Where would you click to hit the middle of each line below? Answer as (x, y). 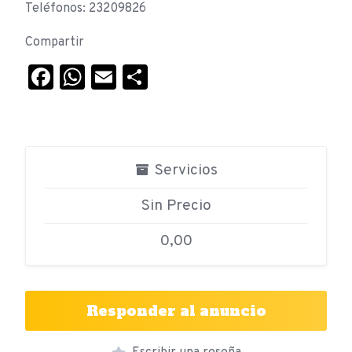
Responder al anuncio (176, 311)
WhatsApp (144, 77)
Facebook (109, 77)
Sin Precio (176, 206)
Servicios (184, 171)
